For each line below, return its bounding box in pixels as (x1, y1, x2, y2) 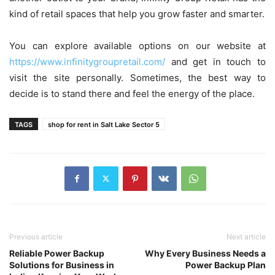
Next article (227, 231, 266, 241)
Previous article (9, 231, 63, 241)
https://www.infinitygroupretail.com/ (9, 55, 165, 68)
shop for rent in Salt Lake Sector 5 (48, 120, 160, 129)
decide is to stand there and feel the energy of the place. (9, 87, 257, 99)
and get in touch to (165, 55, 266, 68)
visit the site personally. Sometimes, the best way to (9, 71, 266, 83)
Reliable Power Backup (9, 247, 104, 258)
